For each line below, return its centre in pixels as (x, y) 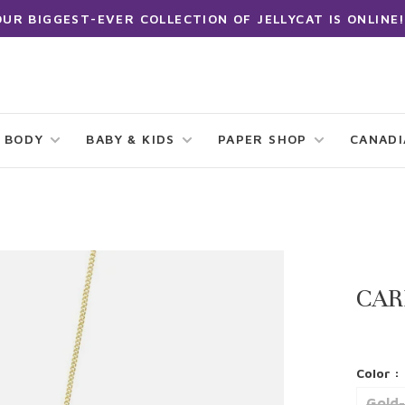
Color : (378, 373)
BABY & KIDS (131, 139)
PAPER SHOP (262, 139)
